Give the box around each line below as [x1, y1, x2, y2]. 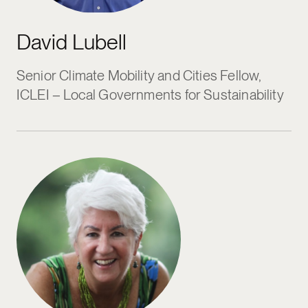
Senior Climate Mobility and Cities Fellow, [16, 67, 261, 84]
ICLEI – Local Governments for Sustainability [16, 86, 284, 103]
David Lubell [16, 28, 126, 55]
